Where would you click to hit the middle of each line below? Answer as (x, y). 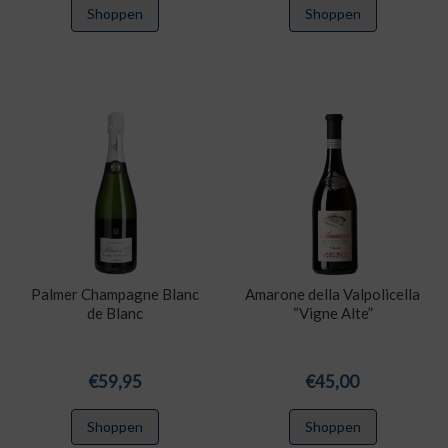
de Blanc (115, 313)
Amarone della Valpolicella (333, 294)
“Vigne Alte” (332, 313)
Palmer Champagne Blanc (115, 294)
